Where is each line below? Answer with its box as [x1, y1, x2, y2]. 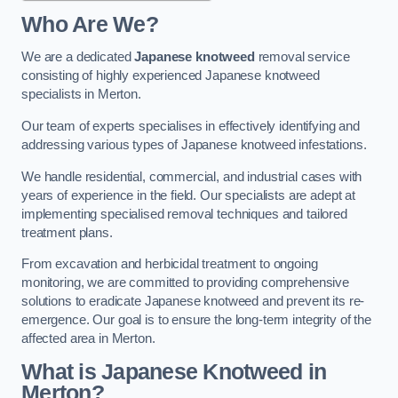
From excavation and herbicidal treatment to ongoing [21, 257, 318, 272]
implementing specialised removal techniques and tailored [21, 206, 347, 221]
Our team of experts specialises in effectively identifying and [21, 119, 360, 133]
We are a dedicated [21, 50, 135, 65]
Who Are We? [21, 12, 158, 36]
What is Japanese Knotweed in [21, 359, 327, 384]
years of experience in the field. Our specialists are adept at [21, 187, 355, 203]
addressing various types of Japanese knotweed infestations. [21, 138, 370, 152]
